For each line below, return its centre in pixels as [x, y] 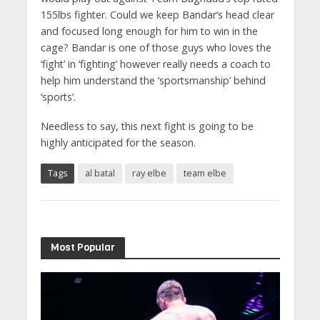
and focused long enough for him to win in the [149, 31]
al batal [100, 173]
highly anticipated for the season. [118, 142]
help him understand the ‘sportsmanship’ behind [153, 80]
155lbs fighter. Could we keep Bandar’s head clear [157, 14]
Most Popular [82, 247]
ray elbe [149, 173]
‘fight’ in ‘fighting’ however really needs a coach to [155, 64]
